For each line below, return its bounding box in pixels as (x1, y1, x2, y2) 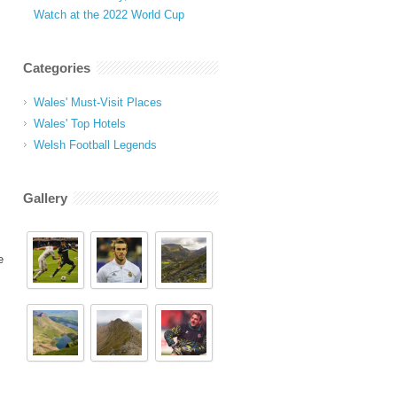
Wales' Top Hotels (34, 117, 126, 130)
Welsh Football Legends (34, 138, 157, 152)
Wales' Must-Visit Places (34, 96, 162, 109)
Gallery (23, 191, 67, 206)
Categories (23, 60, 90, 75)
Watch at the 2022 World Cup (34, 8, 184, 21)
